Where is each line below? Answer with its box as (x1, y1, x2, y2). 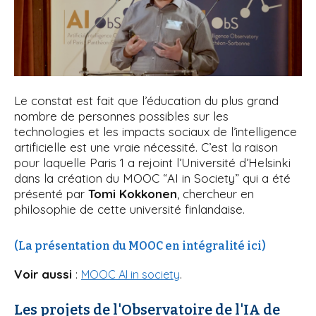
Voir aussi (14, 266, 72, 281)
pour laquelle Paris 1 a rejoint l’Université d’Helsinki (14, 154, 291, 170)
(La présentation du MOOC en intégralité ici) (14, 238, 266, 253)
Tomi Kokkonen (88, 186, 177, 201)
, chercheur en (177, 186, 254, 201)
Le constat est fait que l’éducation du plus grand (14, 92, 279, 108)
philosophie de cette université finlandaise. (14, 201, 245, 217)
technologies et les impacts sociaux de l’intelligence (14, 123, 297, 139)
